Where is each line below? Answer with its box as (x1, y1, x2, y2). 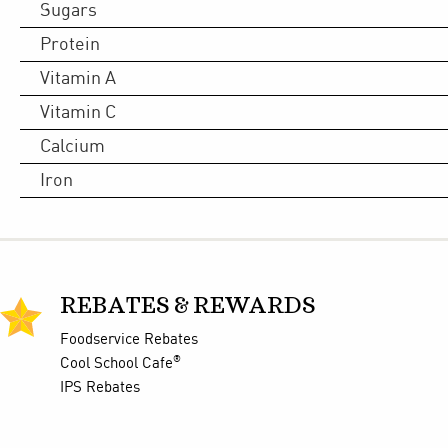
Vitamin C (40, 102, 116, 122)
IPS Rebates (60, 379, 140, 396)
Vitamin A (40, 68, 116, 88)
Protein (40, 34, 100, 54)
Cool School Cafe (60, 355, 173, 372)
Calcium (40, 136, 105, 156)
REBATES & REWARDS (60, 295, 316, 317)
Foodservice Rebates (60, 331, 198, 348)
